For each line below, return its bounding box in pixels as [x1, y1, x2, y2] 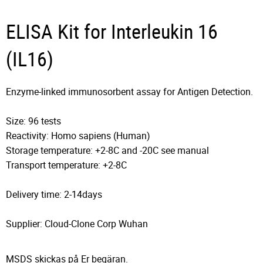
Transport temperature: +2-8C [6, 159, 127, 172]
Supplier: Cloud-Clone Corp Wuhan [6, 217, 148, 231]
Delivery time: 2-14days [6, 188, 102, 201]
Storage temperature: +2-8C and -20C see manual [6, 144, 209, 157]
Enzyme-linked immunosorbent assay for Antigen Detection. [6, 85, 253, 99]
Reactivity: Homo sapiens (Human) [6, 129, 150, 143]
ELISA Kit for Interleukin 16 [6, 18, 218, 45]
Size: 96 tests [6, 114, 61, 128]
